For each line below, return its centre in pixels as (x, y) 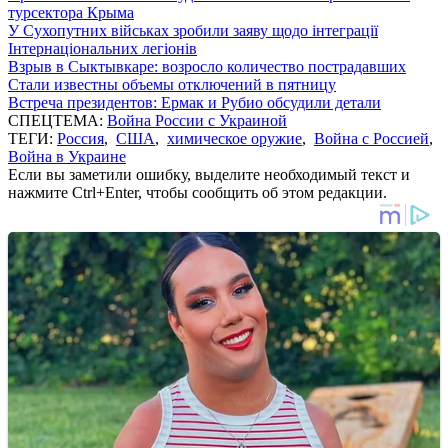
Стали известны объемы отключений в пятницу (172, 84)
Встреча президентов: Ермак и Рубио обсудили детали (194, 102)
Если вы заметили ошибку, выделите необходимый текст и (209, 174)
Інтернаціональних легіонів (102, 48)
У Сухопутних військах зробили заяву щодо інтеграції (193, 30)
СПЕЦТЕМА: (57, 120)
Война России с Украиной (197, 120)
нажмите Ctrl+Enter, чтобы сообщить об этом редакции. (197, 192)
